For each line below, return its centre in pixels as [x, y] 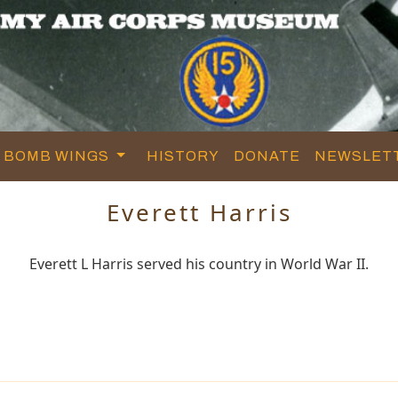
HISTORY [183, 155]
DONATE [267, 155]
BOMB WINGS [59, 155]
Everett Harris [199, 212]
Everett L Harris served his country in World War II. [199, 263]
